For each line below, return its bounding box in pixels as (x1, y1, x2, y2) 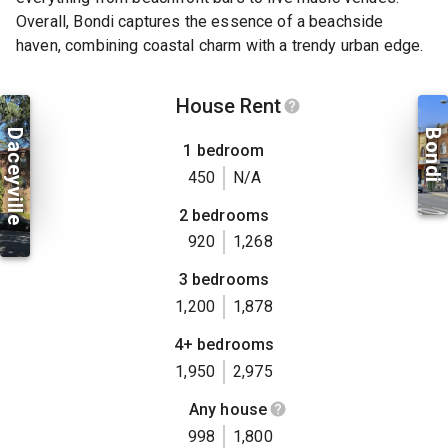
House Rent (175, 94, 281, 119)
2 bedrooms (178, 205, 270, 225)
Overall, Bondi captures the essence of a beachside (16, 11, 384, 31)
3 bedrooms (178, 270, 270, 290)
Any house (188, 399, 268, 419)
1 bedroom (183, 141, 265, 161)
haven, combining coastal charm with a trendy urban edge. (16, 35, 424, 55)
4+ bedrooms (173, 334, 275, 354)
